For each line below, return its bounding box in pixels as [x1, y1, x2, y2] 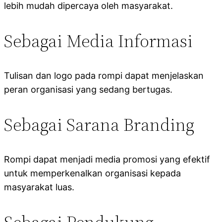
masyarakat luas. [4, 181, 74, 192]
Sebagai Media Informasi [4, 28, 193, 53]
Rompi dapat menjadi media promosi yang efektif [4, 154, 210, 165]
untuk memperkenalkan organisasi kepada [4, 167, 181, 178]
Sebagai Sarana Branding [4, 112, 194, 137]
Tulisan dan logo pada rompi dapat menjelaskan [4, 70, 204, 81]
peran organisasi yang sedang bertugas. [4, 84, 172, 95]
